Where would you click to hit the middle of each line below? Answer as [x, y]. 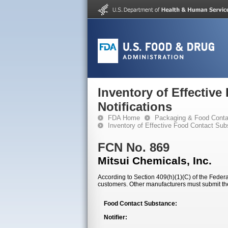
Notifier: [116, 217]
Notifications [135, 107]
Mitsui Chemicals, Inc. [155, 161]
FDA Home [124, 118]
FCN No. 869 [134, 147]
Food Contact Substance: [140, 204]
